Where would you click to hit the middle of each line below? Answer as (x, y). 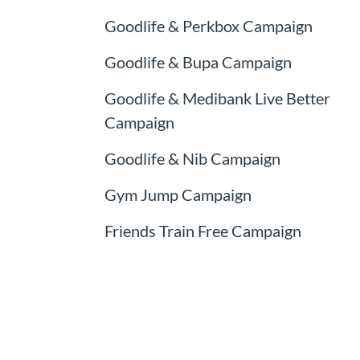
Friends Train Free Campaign (202, 230)
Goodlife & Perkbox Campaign (208, 25)
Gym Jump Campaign (178, 194)
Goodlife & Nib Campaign (192, 158)
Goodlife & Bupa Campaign (198, 61)
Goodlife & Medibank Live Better (217, 98)
